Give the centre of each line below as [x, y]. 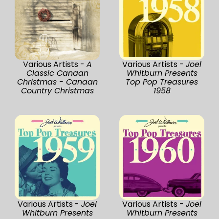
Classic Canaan [57, 73]
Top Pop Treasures [162, 82]
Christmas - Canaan [57, 82]
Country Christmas [57, 90]
